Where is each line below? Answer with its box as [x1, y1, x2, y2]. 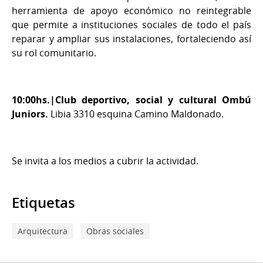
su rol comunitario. [12, 46, 96, 59]
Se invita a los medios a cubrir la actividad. [12, 154, 198, 167]
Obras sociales [86, 225, 144, 237]
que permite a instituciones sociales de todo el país [12, 18, 251, 31]
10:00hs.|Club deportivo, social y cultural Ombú [12, 93, 251, 106]
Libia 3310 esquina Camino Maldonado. [48, 107, 224, 120]
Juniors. [12, 107, 48, 120]
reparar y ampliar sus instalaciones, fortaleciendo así [12, 32, 251, 45]
